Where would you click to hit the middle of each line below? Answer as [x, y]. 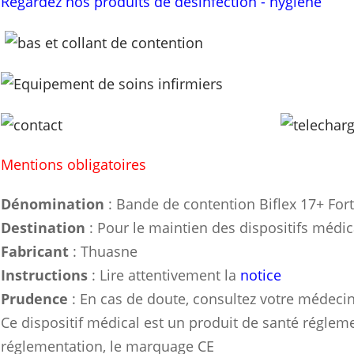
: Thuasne [104, 252]
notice [261, 275]
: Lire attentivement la [164, 275]
